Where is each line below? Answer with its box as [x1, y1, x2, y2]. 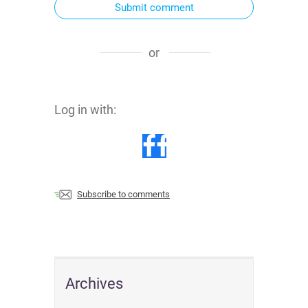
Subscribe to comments [77, 189, 170, 200]
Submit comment [114, 1, 194, 14]
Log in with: [54, 102, 116, 118]
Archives [65, 275, 123, 292]
